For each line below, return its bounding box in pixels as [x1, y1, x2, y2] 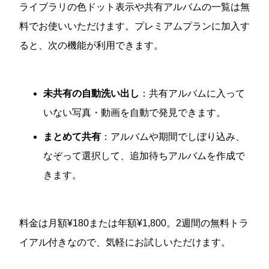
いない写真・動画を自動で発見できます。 [43, 107, 226, 118]
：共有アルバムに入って [139, 88, 245, 98]
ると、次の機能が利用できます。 [19, 40, 163, 50]
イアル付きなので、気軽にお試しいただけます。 [19, 237, 231, 247]
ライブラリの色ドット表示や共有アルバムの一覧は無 [19, 1, 250, 12]
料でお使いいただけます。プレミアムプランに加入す [19, 20, 250, 31]
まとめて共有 [43, 131, 101, 142]
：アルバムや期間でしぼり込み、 [101, 131, 245, 142]
